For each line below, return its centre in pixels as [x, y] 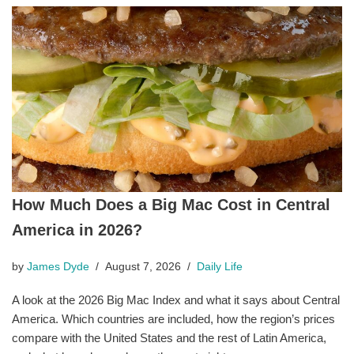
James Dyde [58, 266]
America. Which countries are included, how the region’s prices [173, 318]
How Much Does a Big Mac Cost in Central [171, 204]
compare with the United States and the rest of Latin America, [169, 337]
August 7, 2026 [143, 266]
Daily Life [220, 266]
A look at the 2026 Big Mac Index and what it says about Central [176, 299]
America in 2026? [77, 230]
